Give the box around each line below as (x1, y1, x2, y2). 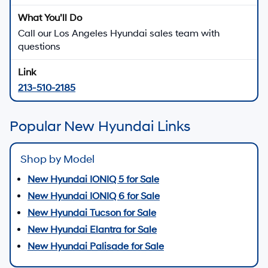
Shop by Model (20, 152, 95, 166)
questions (18, 40, 60, 53)
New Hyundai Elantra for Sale (28, 223, 157, 236)
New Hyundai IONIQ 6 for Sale (28, 190, 160, 202)
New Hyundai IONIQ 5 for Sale (28, 173, 159, 185)
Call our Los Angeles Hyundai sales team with (18, 27, 220, 39)
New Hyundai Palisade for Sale (28, 240, 164, 252)
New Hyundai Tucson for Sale (28, 206, 156, 219)
